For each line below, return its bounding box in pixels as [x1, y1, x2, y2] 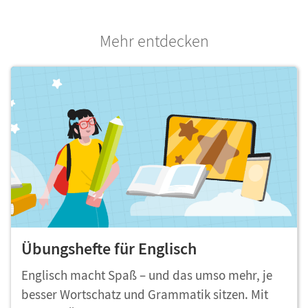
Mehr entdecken [99, 30, 209, 52]
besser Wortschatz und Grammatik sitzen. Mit [21, 286, 268, 303]
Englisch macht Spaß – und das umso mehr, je [21, 267, 272, 284]
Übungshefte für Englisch [21, 238, 197, 260]
